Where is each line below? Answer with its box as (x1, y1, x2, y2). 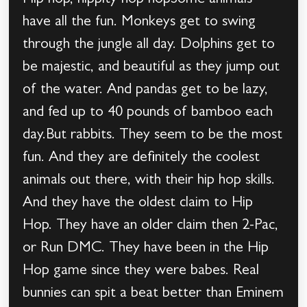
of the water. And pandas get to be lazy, (23, 83, 269, 99)
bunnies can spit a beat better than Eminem (23, 286, 284, 302)
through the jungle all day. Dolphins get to (23, 38, 275, 53)
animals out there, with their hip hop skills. (23, 173, 275, 189)
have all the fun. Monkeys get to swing (23, 15, 256, 31)
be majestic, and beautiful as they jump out (23, 60, 280, 76)
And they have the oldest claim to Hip (23, 196, 254, 212)
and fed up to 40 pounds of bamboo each (23, 106, 273, 121)
